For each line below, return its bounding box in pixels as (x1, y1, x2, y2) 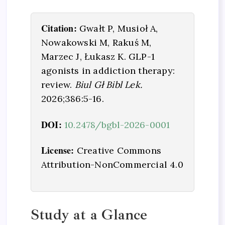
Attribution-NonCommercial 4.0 (41, 159, 183, 171)
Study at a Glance (31, 204, 148, 224)
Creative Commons (74, 145, 161, 157)
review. (41, 79, 75, 91)
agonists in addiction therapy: (41, 65, 175, 77)
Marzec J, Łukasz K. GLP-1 (41, 51, 155, 63)
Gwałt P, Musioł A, (76, 23, 158, 35)
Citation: (41, 22, 77, 35)
